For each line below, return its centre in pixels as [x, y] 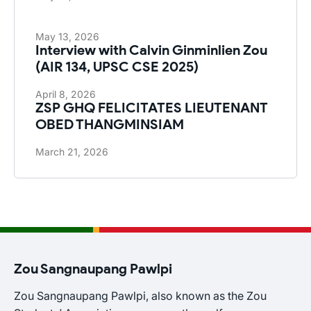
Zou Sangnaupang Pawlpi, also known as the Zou [140, 295]
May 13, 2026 [67, 36]
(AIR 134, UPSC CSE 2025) [117, 66]
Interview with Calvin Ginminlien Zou [151, 50]
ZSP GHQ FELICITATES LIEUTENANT [152, 107]
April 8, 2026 [66, 94]
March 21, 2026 [72, 151]
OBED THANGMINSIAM [110, 124]
